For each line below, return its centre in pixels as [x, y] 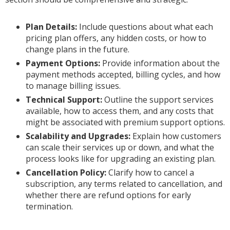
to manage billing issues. [73, 86]
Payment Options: [63, 63]
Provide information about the [160, 63]
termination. [49, 207]
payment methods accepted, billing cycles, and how [123, 75]
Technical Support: [64, 100]
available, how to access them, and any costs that [120, 111]
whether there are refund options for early [108, 195]
